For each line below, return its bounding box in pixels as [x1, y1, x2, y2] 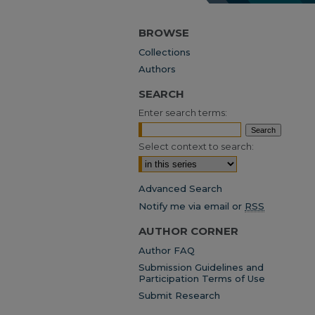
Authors [139, 63, 176, 75]
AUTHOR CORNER [139, 224, 238, 238]
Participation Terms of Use [139, 273, 265, 284]
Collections [139, 46, 191, 58]
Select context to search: [139, 141, 254, 152]
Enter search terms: [139, 107, 227, 118]
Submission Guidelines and [139, 262, 264, 273]
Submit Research [139, 290, 220, 301]
